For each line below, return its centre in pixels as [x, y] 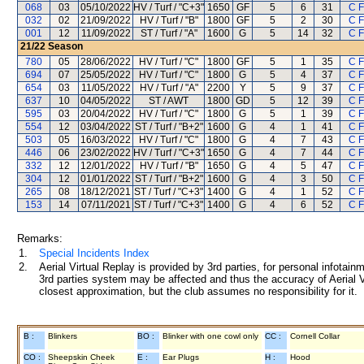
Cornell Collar [315, 336]
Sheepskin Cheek [81, 357]
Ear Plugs [181, 357]
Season [64, 46]
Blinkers [63, 336]
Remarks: [40, 238]
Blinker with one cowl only [210, 336]
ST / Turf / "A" [169, 33]
